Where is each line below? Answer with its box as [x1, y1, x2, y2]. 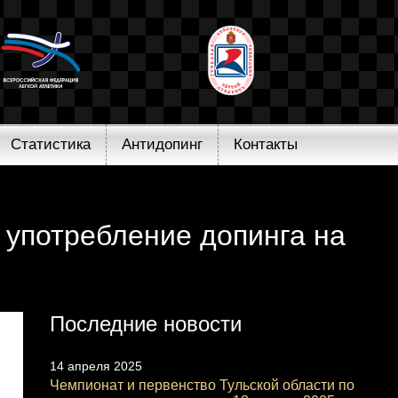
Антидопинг [122, 136, 203, 153]
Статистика [11, 136, 91, 153]
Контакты [234, 136, 298, 153]
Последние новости [49, 312, 242, 336]
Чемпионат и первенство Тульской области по [49, 378, 354, 393]
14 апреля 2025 [49, 359, 142, 373]
